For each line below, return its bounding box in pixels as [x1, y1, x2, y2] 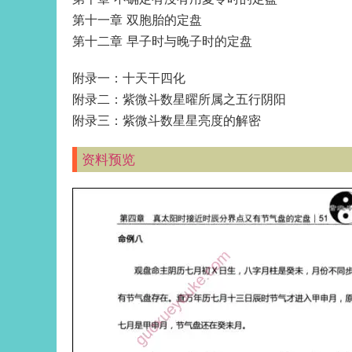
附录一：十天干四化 [72, 70, 185, 86]
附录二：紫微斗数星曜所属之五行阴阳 [72, 91, 286, 108]
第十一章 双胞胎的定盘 [72, 12, 202, 28]
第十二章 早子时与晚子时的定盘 [72, 33, 252, 49]
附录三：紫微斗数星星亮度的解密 [72, 112, 261, 129]
